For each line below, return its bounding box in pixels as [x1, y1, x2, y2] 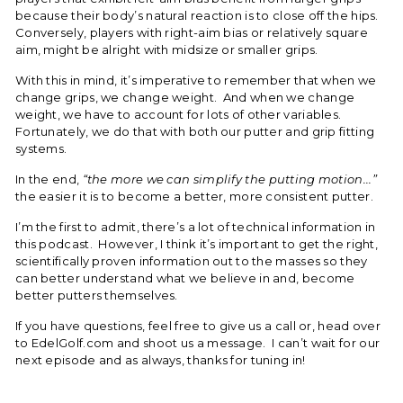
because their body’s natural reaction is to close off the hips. [15, 8, 382, 22]
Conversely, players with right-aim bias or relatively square [15, 25, 368, 40]
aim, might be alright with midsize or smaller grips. [15, 42, 318, 57]
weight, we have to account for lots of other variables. [15, 107, 345, 121]
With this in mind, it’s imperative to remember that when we [15, 73, 377, 87]
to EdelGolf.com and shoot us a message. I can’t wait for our [15, 336, 381, 350]
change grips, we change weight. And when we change [15, 90, 355, 104]
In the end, [15, 172, 83, 186]
